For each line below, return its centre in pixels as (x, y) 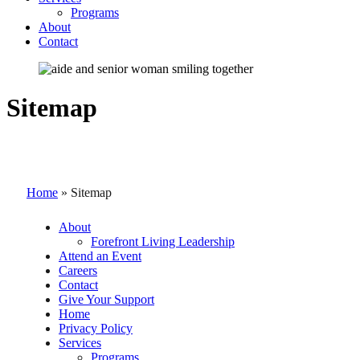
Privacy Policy (96, 328)
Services (80, 342)
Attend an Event (100, 256)
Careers (78, 270)
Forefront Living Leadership (163, 241)
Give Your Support (106, 299)
